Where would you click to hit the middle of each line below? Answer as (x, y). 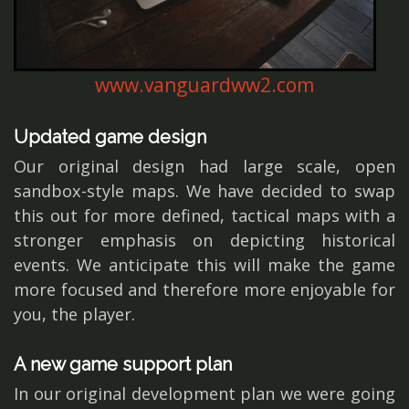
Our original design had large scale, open (204, 167)
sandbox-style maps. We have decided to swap (204, 191)
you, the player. (74, 315)
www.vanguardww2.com (204, 85)
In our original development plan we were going (204, 394)
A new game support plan (123, 365)
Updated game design (110, 137)
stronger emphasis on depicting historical (204, 241)
